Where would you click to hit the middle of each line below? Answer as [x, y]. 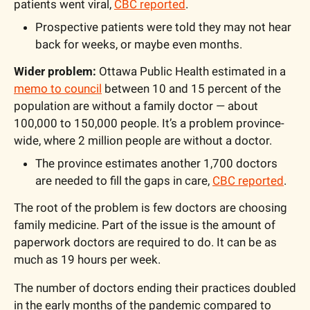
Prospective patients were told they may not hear [163, 27]
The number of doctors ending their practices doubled [155, 288]
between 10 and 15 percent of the [191, 88]
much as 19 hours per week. [89, 259]
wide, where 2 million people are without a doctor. [144, 140]
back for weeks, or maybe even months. [139, 44]
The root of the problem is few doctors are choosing [151, 207]
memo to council [58, 88]
